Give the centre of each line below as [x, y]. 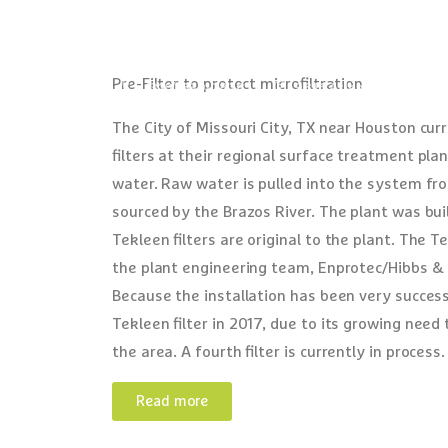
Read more [172, 401]
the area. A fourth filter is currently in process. [279, 352]
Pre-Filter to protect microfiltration [238, 84]
